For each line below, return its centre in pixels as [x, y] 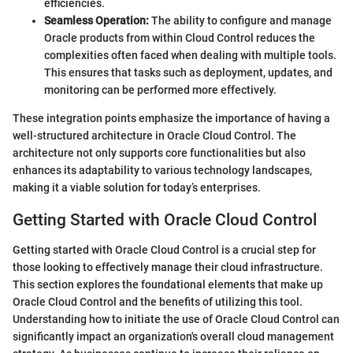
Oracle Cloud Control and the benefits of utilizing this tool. [158, 302]
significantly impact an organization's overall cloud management [173, 337]
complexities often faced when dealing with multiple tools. [190, 55]
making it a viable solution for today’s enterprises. [137, 187]
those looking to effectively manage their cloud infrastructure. [168, 268]
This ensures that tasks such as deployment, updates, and [188, 72]
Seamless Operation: [97, 20]
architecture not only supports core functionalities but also [159, 152]
